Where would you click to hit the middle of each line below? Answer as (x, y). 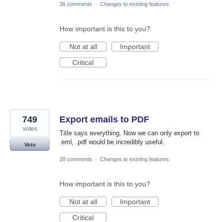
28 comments (76, 159)
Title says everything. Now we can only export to (129, 133)
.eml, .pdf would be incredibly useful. (112, 142)
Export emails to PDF (104, 119)
